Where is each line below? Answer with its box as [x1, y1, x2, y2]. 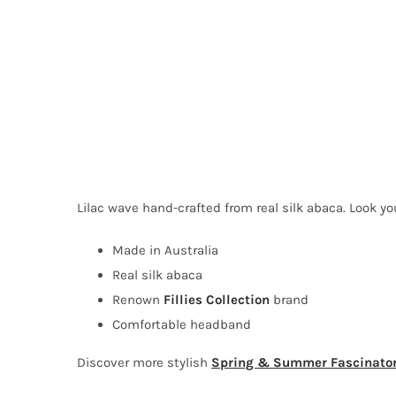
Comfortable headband [111, 316, 251, 332]
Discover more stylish [76, 354, 211, 370]
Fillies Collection [163, 291, 270, 308]
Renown [111, 291, 164, 308]
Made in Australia [111, 241, 218, 258]
